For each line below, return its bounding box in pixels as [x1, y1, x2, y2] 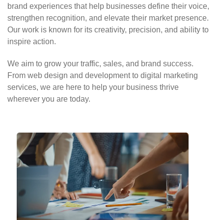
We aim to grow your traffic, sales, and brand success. [7, 59, 193, 68]
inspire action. [7, 37, 56, 46]
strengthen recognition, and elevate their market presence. [7, 14, 209, 22]
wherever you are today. [7, 95, 90, 103]
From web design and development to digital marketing [7, 71, 198, 80]
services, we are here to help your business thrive [7, 83, 179, 91]
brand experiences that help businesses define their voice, [7, 2, 209, 10]
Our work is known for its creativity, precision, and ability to [7, 26, 209, 34]
